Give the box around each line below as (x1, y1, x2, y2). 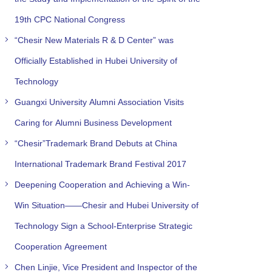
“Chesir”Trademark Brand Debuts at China (14, 138, 177, 148)
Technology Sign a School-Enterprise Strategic (14, 220, 192, 231)
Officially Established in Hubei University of (14, 55, 177, 66)
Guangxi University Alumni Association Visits (14, 97, 184, 107)
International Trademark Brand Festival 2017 (14, 158, 186, 169)
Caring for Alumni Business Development (14, 117, 172, 127)
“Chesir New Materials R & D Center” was (14, 35, 174, 45)
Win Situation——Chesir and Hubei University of (14, 200, 199, 210)
